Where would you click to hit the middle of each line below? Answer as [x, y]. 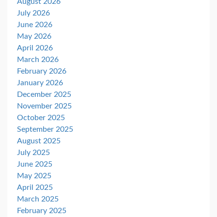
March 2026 [38, 60]
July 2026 [33, 13]
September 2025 [45, 130]
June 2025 [35, 164]
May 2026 [34, 37]
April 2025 [35, 188]
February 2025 [42, 211]
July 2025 [33, 153]
